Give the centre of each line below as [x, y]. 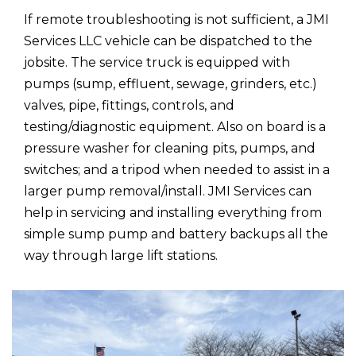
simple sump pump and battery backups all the [176, 234]
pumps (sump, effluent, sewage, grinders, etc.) [170, 84]
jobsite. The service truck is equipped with [157, 63]
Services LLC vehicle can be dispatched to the [168, 41]
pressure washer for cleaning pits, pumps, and [170, 149]
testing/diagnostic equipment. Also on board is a [175, 127]
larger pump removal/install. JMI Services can [168, 192]
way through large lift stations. [121, 256]
